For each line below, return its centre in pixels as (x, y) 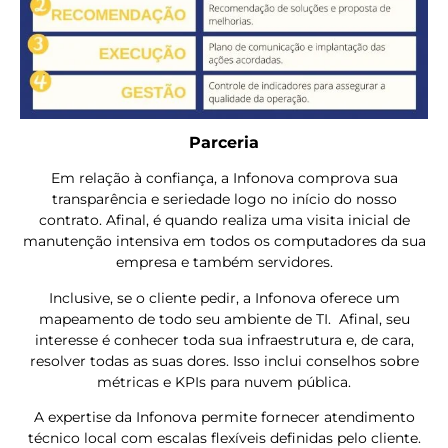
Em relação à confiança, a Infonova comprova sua (224, 178)
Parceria (224, 143)
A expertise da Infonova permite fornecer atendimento (224, 417)
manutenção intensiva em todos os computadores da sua (224, 241)
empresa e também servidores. (224, 262)
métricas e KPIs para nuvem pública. (224, 381)
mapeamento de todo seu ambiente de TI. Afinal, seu (224, 318)
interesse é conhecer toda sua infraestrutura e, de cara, (224, 339)
